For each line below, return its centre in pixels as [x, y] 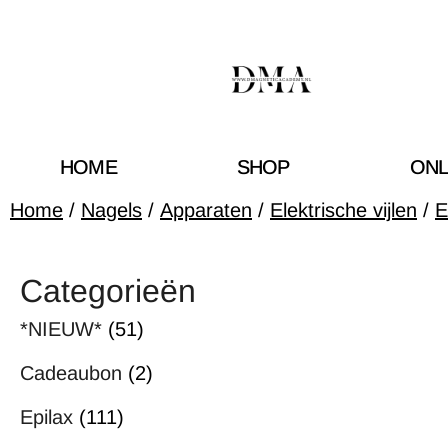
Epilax [49, 416]
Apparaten [206, 209]
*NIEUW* [64, 328]
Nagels [111, 209]
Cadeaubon [74, 372]
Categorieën [108, 290]
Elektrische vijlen [343, 209]
